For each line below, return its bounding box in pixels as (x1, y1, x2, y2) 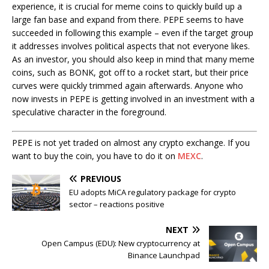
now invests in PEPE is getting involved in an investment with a (12, 93, 255, 105)
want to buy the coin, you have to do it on (12, 150, 178, 162)
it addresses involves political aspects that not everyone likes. (12, 40, 250, 52)
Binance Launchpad (128, 250, 200, 261)
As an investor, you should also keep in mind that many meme (12, 53, 255, 65)
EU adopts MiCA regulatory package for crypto (69, 187, 236, 198)
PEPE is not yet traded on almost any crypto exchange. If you (12, 137, 250, 149)
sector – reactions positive (69, 199, 165, 210)
